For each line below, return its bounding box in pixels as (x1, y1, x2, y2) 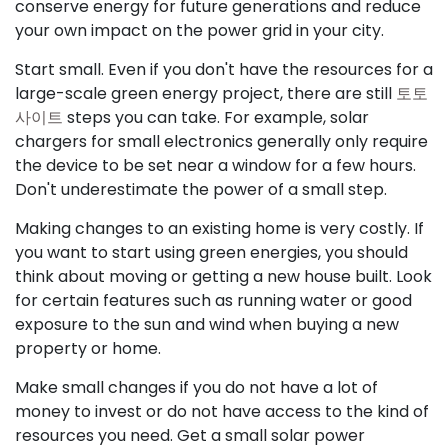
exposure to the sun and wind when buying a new (15, 313, 399, 336)
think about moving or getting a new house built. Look (15, 265, 432, 288)
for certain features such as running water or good (15, 289, 412, 312)
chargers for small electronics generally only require (15, 130, 428, 153)
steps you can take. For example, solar (63, 106, 369, 129)
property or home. (15, 337, 161, 360)
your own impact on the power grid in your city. (15, 19, 384, 42)
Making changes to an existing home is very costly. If (15, 217, 424, 240)
